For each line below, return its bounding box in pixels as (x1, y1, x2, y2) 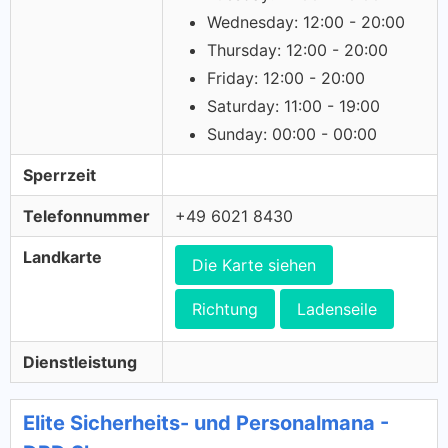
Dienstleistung (23, 352, 137, 372)
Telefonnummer (23, 206, 150, 226)
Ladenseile (297, 299, 377, 319)
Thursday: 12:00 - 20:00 (207, 40, 388, 60)
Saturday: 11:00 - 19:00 (207, 96, 380, 116)
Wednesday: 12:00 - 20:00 (207, 12, 405, 32)
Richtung (192, 299, 258, 319)
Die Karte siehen (192, 255, 316, 275)
